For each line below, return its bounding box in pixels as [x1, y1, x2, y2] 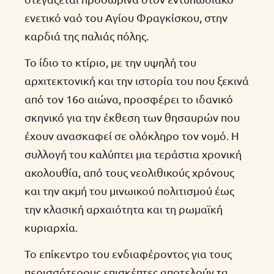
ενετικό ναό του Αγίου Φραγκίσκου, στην [24, 11, 228, 24]
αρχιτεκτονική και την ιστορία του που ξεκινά [24, 73, 249, 87]
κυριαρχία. [24, 220, 78, 234]
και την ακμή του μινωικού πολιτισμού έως [24, 183, 234, 197]
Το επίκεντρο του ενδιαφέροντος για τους [24, 246, 232, 260]
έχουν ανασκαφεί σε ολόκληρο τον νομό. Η [24, 128, 239, 142]
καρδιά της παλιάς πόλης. [24, 29, 149, 42]
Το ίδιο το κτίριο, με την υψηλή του [24, 55, 196, 68]
